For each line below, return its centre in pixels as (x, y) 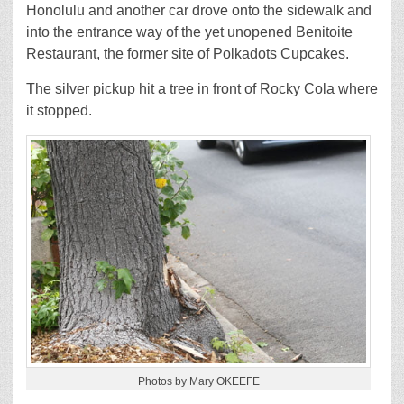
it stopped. (59, 110)
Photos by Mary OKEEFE (198, 382)
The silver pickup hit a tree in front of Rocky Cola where (202, 88)
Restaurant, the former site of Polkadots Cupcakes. (188, 53)
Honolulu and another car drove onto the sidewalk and (199, 10)
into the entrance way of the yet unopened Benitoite (189, 32)
